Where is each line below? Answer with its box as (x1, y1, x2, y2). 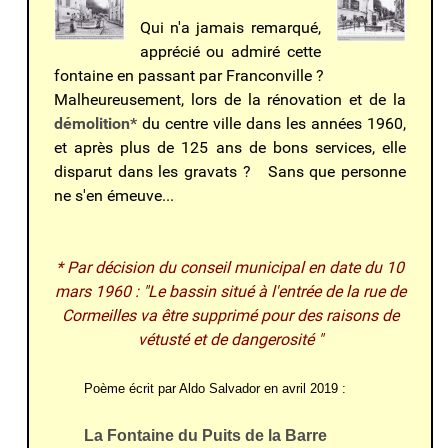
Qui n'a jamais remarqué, (139, 17, 321, 37)
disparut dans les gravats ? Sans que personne (54, 161, 406, 181)
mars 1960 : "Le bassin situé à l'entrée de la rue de (54, 281, 406, 301)
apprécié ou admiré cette (139, 41, 321, 61)
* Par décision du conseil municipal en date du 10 (56, 257, 404, 277)
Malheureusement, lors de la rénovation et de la (54, 89, 406, 109)
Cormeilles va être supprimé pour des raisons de (61, 305, 399, 325)
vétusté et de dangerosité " (137, 329, 323, 349)
